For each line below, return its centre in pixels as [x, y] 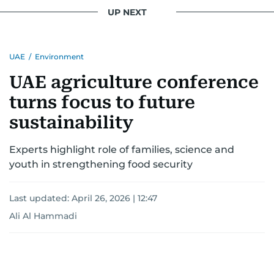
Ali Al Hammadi [43, 216]
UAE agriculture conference [134, 82]
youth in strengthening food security [101, 164]
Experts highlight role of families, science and [122, 150]
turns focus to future [102, 102]
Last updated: [40, 198]
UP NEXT [127, 12]
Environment [59, 57]
